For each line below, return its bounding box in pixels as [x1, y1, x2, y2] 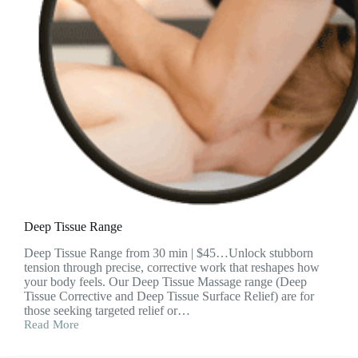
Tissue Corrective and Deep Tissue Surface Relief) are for [24, 289, 314, 304]
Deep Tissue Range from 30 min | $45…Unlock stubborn [24, 246, 313, 261]
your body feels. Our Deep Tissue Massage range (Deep [24, 275, 307, 289]
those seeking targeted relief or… [24, 304, 190, 318]
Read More [24, 318, 79, 332]
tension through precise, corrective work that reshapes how [24, 261, 320, 275]
